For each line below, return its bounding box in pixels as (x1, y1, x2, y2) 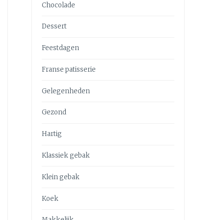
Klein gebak (42, 172, 80, 181)
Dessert (42, 22, 67, 31)
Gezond (42, 108, 66, 117)
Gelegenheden (42, 86, 90, 95)
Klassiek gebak (42, 151, 90, 160)
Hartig (42, 130, 62, 138)
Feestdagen (42, 44, 79, 53)
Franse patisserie (42, 65, 96, 74)
